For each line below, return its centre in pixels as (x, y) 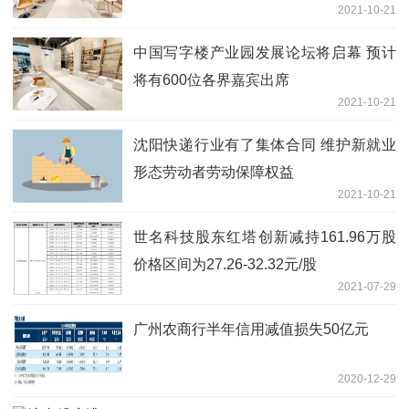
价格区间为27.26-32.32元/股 (225, 264)
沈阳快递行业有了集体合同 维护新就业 (265, 144)
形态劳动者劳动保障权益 (214, 172)
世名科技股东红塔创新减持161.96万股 (265, 236)
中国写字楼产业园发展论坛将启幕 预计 (265, 52)
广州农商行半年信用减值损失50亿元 (251, 329)
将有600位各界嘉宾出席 (211, 79)
